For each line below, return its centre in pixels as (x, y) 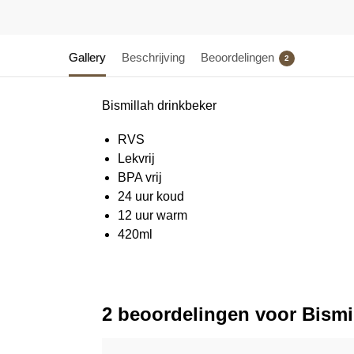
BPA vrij (139, 178)
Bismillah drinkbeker (159, 105)
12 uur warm (152, 216)
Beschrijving (153, 57)
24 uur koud (151, 197)
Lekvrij (136, 159)
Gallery (87, 57)
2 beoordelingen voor (201, 314)
